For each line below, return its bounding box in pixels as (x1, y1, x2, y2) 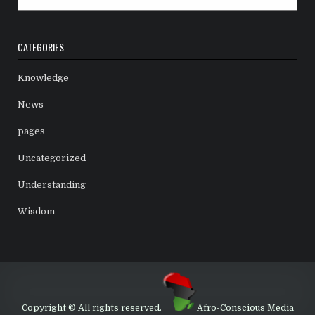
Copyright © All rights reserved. (21, 302, 162, 313)
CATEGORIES (18, 39, 65, 54)
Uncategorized (18, 152, 86, 163)
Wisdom (18, 205, 56, 217)
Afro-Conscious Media (196, 302, 294, 313)
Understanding (18, 179, 86, 190)
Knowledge (18, 72, 70, 83)
